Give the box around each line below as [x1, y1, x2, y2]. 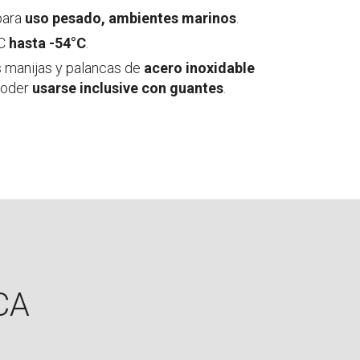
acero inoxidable [144, 59, 256, 76]
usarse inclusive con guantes [32, 80, 224, 96]
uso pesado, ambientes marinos [25, 10, 237, 27]
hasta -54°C [9, 35, 87, 51]
